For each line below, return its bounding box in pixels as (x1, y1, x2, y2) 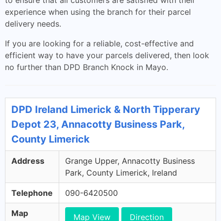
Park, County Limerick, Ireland (65, 168, 177, 178)
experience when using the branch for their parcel (5, 7, 191, 17)
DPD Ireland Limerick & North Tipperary (11, 104, 200, 115)
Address (11, 156, 44, 166)
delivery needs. (5, 19, 61, 29)
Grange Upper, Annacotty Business (65, 156, 195, 166)
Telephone (11, 188, 53, 198)
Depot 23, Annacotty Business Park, (11, 118, 184, 130)
